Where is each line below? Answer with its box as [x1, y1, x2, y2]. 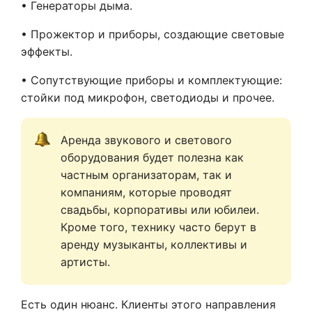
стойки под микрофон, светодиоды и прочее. [21, 91, 274, 105]
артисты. [61, 255, 110, 270]
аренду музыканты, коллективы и [61, 237, 247, 252]
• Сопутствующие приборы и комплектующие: [21, 73, 282, 88]
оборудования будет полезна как [61, 150, 244, 165]
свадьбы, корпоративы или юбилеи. [61, 203, 259, 217]
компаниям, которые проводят [61, 185, 232, 200]
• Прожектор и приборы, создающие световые [21, 27, 284, 42]
